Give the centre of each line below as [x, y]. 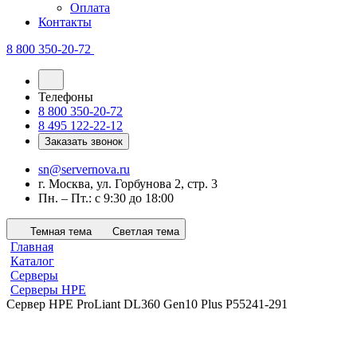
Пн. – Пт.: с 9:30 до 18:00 [106, 198]
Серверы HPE [48, 290]
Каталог [32, 261]
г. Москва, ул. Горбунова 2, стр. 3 [128, 184]
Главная [32, 247]
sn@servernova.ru [84, 170]
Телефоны [66, 97]
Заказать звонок [84, 142]
